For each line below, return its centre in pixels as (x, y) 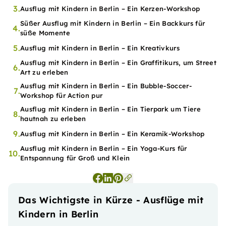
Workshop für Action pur (62, 95)
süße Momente (45, 33)
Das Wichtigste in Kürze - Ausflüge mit (111, 200)
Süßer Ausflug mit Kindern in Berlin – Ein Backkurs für (113, 23)
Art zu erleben (44, 72)
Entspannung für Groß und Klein (75, 158)
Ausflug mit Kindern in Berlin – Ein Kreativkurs (100, 48)
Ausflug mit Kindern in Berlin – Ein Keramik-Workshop (112, 133)
